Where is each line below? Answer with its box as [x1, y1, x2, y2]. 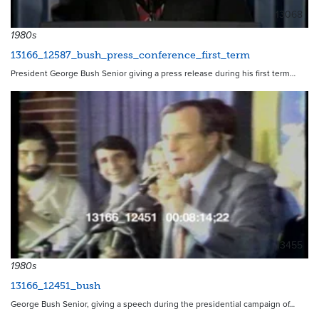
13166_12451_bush [11, 279, 100, 292]
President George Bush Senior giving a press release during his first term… [11, 68, 296, 78]
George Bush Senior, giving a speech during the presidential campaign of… [11, 298, 295, 309]
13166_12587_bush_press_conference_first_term [11, 48, 250, 61]
